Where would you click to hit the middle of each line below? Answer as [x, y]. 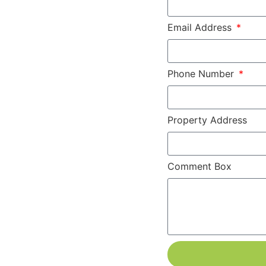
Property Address [207, 120]
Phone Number [202, 73]
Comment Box [199, 166]
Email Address [201, 27]
